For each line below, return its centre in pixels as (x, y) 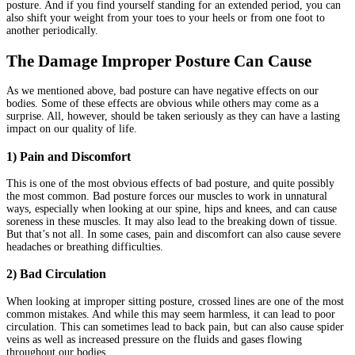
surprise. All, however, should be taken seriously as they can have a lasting (173, 116)
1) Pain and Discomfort (69, 156)
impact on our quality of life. (72, 129)
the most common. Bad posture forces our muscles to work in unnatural (167, 196)
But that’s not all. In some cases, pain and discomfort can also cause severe (174, 234)
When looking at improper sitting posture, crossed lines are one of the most (175, 301)
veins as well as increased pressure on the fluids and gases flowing (154, 339)
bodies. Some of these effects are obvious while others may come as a (162, 104)
